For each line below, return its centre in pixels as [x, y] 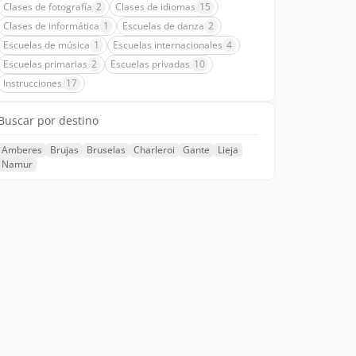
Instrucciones [33, 83]
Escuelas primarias [45, 64]
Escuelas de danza [163, 25]
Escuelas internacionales [168, 44]
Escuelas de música [46, 44]
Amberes [22, 149]
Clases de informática [51, 25]
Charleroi [154, 149]
